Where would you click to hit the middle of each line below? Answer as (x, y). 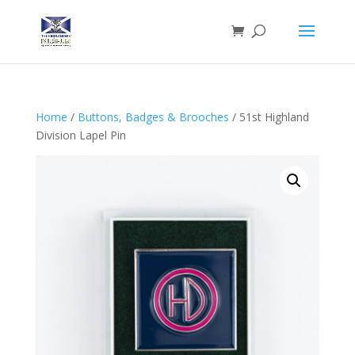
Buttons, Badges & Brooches (153, 117)
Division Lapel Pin (80, 135)
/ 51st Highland (269, 117)
